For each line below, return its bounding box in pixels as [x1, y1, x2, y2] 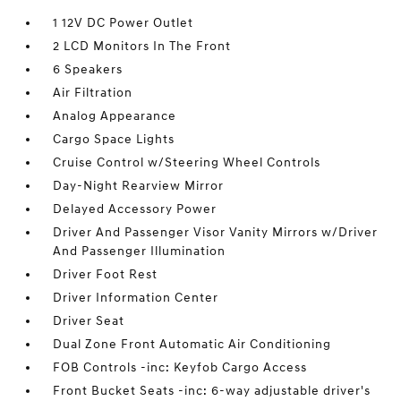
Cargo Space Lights [53, 132, 175, 147]
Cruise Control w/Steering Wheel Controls [53, 155, 321, 170]
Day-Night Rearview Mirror [53, 178, 225, 193]
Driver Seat [53, 313, 125, 328]
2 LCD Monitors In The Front [53, 38, 232, 54]
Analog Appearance [53, 108, 177, 124]
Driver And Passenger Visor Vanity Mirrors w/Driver [53, 225, 379, 240]
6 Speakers [53, 62, 124, 77]
